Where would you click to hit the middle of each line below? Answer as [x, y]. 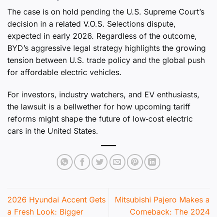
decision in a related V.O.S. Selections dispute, [92, 23]
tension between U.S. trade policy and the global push [106, 60]
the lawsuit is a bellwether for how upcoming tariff [99, 106]
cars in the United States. [53, 131]
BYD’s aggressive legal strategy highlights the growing [107, 48]
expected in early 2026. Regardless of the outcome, [102, 36]
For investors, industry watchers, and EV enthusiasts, [103, 94]
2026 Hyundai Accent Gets [56, 199]
